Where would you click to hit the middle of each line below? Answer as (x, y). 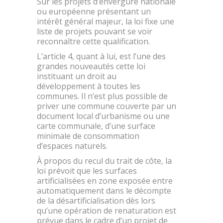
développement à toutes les (89, 86)
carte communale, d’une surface (96, 126)
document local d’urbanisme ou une (103, 116)
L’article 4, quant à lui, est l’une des (101, 56)
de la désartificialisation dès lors (96, 201)
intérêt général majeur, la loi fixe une (106, 21)
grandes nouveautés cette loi (91, 66)
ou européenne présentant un (94, 11)
